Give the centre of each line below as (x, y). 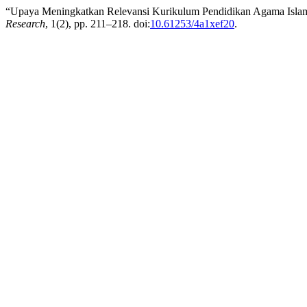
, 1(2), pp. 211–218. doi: (98, 24)
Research (25, 24)
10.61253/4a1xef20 (192, 24)
